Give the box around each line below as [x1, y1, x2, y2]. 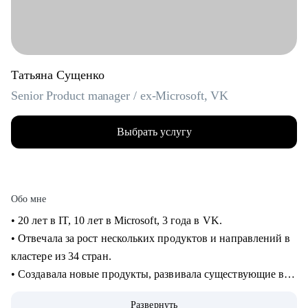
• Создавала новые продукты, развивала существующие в [11, 268, 285, 280]
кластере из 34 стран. [11, 250, 114, 262]
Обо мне [11, 194, 47, 204]
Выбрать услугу [116, 126, 192, 137]
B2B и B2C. [11, 286, 70, 298]
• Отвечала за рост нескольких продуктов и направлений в [11, 232, 291, 244]
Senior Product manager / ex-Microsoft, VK [11, 89, 229, 102]
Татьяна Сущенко [11, 68, 104, 82]
